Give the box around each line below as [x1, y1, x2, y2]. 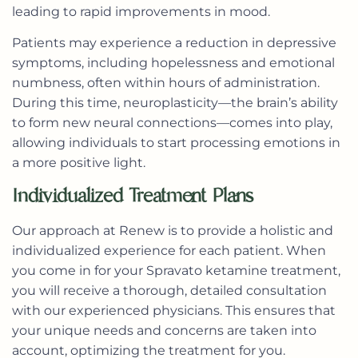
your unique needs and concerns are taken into [12, 322, 316, 338]
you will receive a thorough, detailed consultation [12, 282, 327, 298]
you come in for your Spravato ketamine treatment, [12, 262, 340, 278]
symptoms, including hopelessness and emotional [12, 55, 335, 71]
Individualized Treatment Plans [12, 183, 253, 208]
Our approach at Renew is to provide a [12, 222, 260, 238]
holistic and [260, 222, 333, 238]
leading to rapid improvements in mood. [12, 3, 270, 19]
